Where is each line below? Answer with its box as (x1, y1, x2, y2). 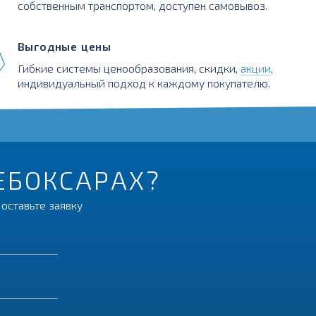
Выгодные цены (17, 39, 111, 53)
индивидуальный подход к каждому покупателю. (17, 75, 270, 90)
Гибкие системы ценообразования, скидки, (17, 61, 241, 75)
